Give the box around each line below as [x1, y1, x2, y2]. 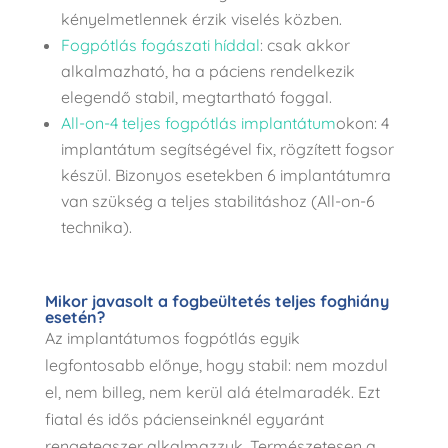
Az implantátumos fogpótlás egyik [44, 327, 300, 348]
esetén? [44, 306, 105, 327]
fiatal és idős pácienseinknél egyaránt [44, 408, 324, 429]
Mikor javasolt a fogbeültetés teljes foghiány [44, 290, 389, 311]
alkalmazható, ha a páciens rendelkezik [60, 60, 355, 81]
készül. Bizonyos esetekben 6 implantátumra [60, 164, 391, 185]
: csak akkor [259, 34, 350, 55]
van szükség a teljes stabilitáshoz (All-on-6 [60, 190, 375, 211]
